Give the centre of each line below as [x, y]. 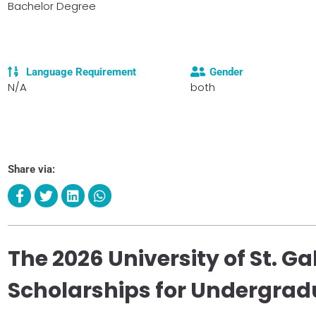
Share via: [31, 169]
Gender [226, 72]
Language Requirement [81, 72]
